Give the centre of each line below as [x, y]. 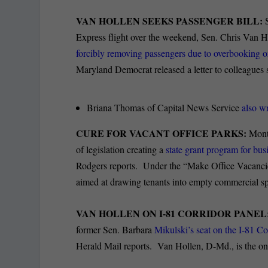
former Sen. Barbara [115, 229]
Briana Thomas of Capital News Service [165, 107]
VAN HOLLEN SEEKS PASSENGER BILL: [171, 21]
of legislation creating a [121, 149]
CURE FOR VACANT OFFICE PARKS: [162, 133]
